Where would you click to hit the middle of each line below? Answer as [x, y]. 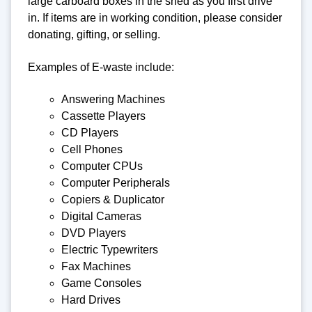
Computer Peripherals [116, 183]
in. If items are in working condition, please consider [155, 18]
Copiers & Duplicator [113, 200]
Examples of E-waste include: [101, 67]
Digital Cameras [101, 217]
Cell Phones [92, 150]
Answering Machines [113, 100]
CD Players [90, 133]
